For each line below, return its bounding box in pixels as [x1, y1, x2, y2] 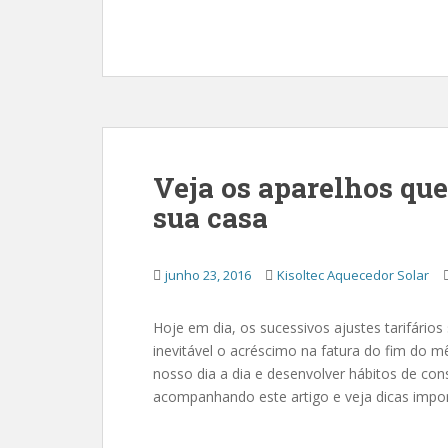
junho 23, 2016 [165, 266, 251, 284]
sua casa [153, 199, 268, 236]
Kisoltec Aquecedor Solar [277, 266, 429, 284]
